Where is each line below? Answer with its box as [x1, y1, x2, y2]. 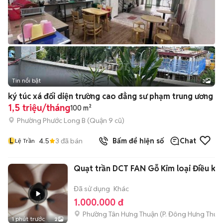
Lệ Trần [15, 137, 35, 144]
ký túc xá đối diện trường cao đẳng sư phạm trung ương [8, 91, 213, 102]
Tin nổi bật [12, 77, 41, 84]
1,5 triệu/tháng [8, 102, 70, 113]
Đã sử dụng [74, 184, 110, 193]
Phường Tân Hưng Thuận [83, 210, 158, 219]
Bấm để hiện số [109, 136, 164, 145]
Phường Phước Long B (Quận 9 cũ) [17, 115, 124, 125]
